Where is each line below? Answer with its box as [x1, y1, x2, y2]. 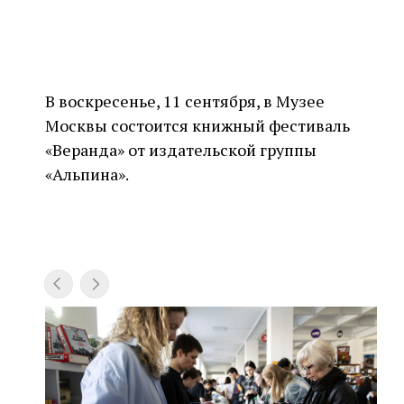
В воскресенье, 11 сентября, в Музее [45, 90, 325, 112]
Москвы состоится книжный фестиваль [45, 115, 350, 136]
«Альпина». [45, 163, 129, 185]
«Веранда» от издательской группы [45, 139, 317, 161]
